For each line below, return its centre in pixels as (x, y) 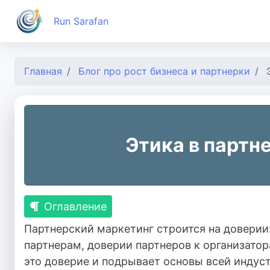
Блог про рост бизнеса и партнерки (164, 71)
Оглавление (75, 206)
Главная (43, 71)
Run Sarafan (81, 21)
